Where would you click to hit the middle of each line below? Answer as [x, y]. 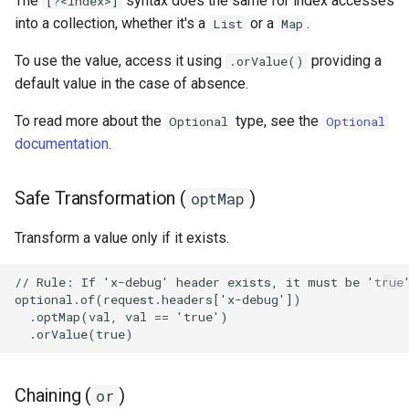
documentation [62, 144]
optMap [217, 199]
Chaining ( [53, 396]
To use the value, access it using [120, 61]
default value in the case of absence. [131, 84]
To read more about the [90, 121]
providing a [345, 61]
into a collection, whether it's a [112, 24]
